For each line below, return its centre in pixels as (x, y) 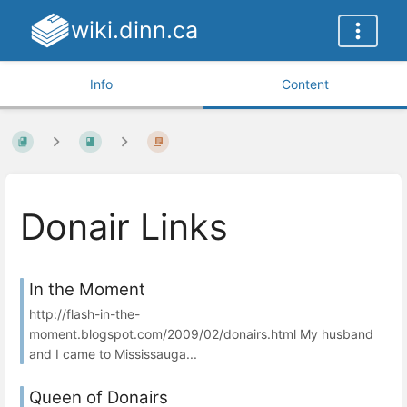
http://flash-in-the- (84, 313)
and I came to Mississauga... (113, 353)
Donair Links (124, 228)
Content (305, 84)
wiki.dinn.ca (134, 30)
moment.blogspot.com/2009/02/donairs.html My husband (201, 333)
